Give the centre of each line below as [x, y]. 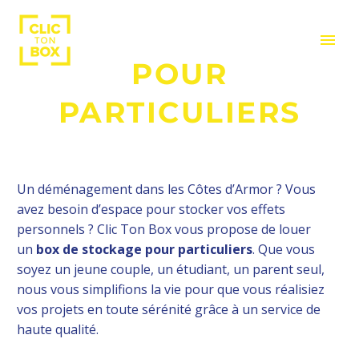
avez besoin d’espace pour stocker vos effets [151, 209]
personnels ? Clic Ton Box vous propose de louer [164, 229]
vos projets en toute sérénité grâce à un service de [169, 309]
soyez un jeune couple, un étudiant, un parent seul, [171, 269]
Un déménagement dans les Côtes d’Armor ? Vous [166, 189]
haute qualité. [58, 329]
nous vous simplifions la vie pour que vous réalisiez [171, 289]
